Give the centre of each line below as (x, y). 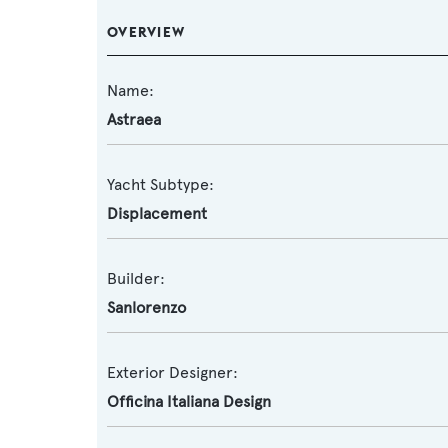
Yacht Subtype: (160, 184)
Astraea (134, 119)
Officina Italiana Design (189, 401)
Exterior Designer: (172, 372)
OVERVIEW (146, 32)
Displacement (157, 213)
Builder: (136, 278)
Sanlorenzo (146, 307)
